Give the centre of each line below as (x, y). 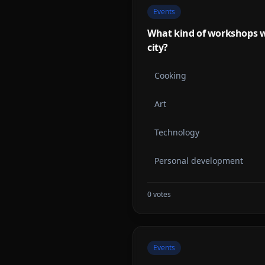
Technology (177, 132)
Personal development (199, 161)
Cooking (170, 75)
